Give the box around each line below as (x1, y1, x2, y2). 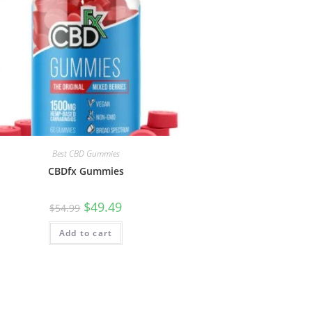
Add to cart (59, 226, 113, 239)
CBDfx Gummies (47, 164, 124, 178)
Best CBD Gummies (52, 147, 120, 159)
